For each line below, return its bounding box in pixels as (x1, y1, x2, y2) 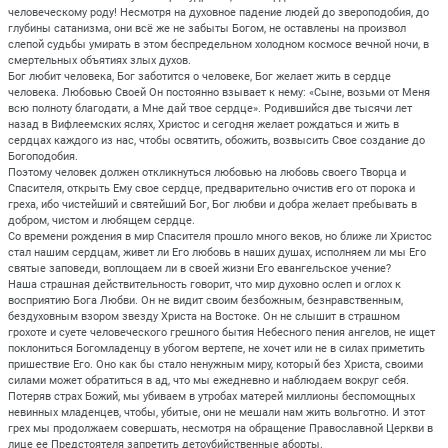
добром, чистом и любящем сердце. (8, 213, 195, 227)
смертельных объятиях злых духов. (8, 53, 191, 67)
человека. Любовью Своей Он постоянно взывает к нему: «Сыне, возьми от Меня (8, 85, 430, 99)
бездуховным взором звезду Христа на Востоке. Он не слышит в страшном (8, 309, 400, 323)
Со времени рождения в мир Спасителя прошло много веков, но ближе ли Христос (8, 229, 432, 243)
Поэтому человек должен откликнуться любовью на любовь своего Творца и (8, 165, 406, 179)
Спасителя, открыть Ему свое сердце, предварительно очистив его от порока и (8, 181, 415, 195)
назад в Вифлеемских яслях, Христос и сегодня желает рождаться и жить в (8, 117, 399, 131)
